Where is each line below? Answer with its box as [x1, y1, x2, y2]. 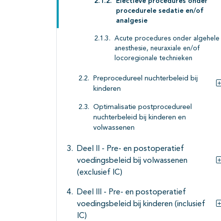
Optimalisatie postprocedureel [93, 104, 192, 111]
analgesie [116, 18, 147, 25]
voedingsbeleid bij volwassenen [77, 157, 187, 165]
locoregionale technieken [114, 55, 192, 62]
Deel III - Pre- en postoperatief [77, 188, 186, 197]
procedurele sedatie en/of [116, 8, 204, 15]
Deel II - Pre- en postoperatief [77, 145, 184, 153]
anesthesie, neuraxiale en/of [114, 45, 200, 52]
